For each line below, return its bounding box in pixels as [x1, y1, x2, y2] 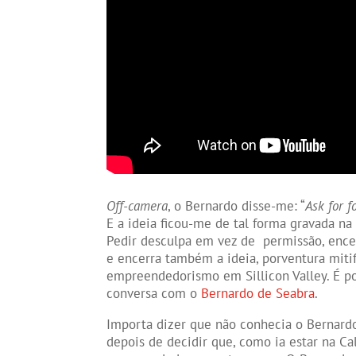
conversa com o [106, 284, 202, 303]
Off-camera [106, 197, 168, 215]
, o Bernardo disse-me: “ [168, 197, 306, 215]
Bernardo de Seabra [201, 284, 315, 303]
